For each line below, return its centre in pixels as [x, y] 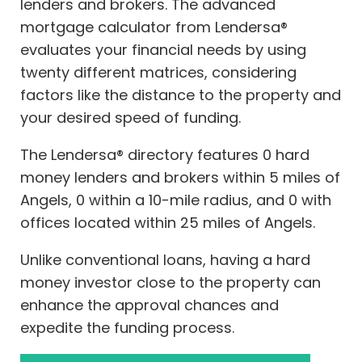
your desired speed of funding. [130, 118]
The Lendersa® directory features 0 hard [165, 155]
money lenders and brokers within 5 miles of [180, 178]
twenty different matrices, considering [158, 73]
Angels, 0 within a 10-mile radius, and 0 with [176, 200]
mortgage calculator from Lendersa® [154, 27]
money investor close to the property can [170, 283]
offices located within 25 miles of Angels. [168, 223]
